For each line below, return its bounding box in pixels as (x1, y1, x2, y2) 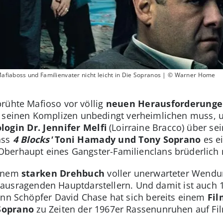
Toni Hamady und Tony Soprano (52, 133, 201, 146)
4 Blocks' (12, 133, 52, 146)
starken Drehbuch (21, 167, 108, 180)
